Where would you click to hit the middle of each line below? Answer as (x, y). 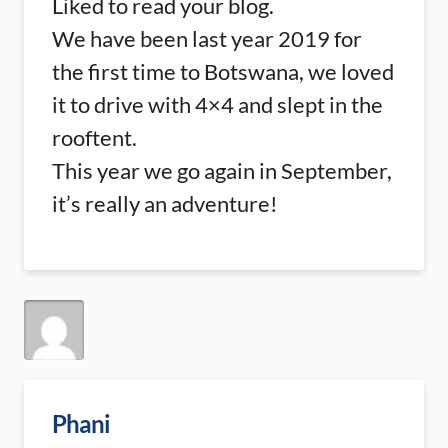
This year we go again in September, (222, 170)
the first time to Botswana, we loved (223, 71)
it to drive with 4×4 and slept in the (217, 104)
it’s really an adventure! (165, 203)
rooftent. (94, 137)
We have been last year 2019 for (207, 38)
